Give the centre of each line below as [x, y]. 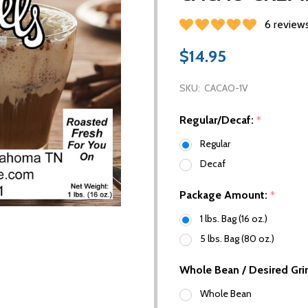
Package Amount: [225, 195]
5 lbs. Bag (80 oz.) [237, 239]
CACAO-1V [226, 88]
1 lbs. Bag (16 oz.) [234, 219]
